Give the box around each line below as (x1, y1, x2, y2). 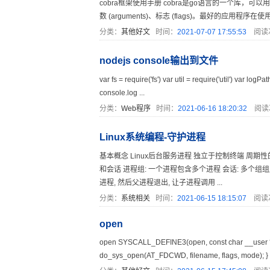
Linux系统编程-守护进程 (99, 132, 206, 142)
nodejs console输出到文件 (99, 55, 218, 66)
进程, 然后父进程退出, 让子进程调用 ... (99, 178, 222, 187)
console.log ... (99, 89, 145, 97)
